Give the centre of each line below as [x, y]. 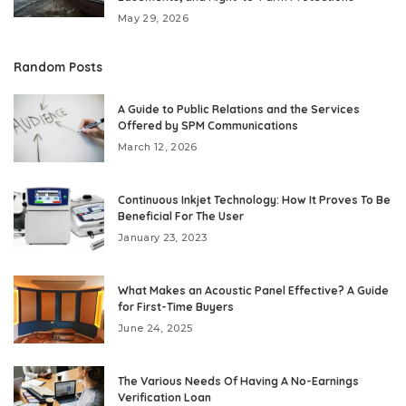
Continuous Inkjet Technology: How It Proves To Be [254, 199]
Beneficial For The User [181, 216]
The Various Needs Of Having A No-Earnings [238, 381]
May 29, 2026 [154, 18]
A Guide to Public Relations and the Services [239, 109]
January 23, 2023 [163, 237]
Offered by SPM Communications [208, 125]
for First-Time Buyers [176, 306]
